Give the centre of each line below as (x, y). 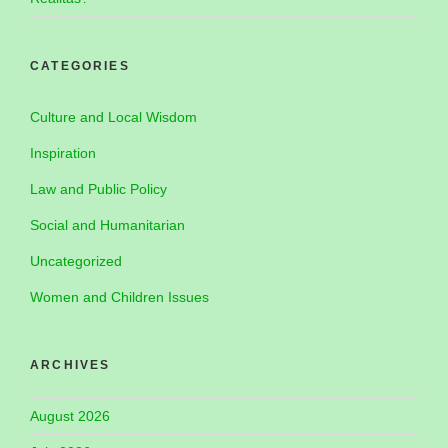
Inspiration (63, 152)
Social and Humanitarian (107, 224)
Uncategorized (76, 260)
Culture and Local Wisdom (113, 116)
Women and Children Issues (119, 296)
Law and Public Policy (98, 188)
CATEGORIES (80, 65)
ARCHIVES (70, 364)
